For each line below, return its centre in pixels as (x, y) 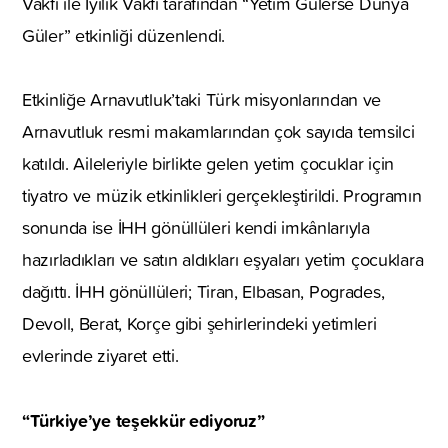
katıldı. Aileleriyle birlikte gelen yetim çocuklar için (208, 163)
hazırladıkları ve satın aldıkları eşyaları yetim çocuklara (223, 259)
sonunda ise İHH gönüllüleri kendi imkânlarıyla (196, 227)
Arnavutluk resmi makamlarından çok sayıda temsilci (218, 131)
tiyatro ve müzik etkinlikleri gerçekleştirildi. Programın (222, 195)
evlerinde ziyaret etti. (100, 355)
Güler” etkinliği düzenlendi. (123, 35)
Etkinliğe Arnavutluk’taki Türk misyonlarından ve (202, 99)
